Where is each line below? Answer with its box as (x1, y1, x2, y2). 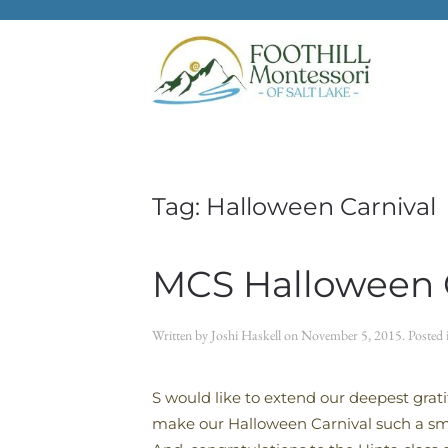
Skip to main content (35, 36, 191, 55)
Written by (152, 326, 211, 344)
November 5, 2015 (301, 326, 402, 344)
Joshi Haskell (211, 326, 281, 344)
